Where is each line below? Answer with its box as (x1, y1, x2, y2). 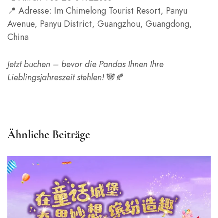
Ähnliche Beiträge (7, 127, 90, 142)
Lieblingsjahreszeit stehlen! (7, 71, 104, 83)
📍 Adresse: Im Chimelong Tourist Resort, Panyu (7, 4, 187, 17)
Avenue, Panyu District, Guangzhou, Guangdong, (7, 17, 192, 30)
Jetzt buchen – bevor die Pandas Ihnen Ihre (7, 57, 163, 70)
